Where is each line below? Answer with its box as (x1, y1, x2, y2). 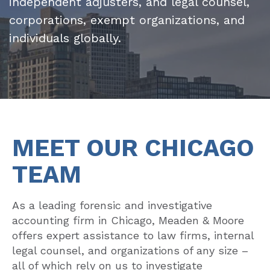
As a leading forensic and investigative (12, 199, 212, 212)
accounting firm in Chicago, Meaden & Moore (12, 214, 244, 227)
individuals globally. (9, 31, 121, 45)
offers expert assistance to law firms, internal (12, 229, 254, 242)
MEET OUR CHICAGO (12, 134, 254, 162)
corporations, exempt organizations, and (9, 13, 245, 27)
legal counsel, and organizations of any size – (12, 244, 248, 257)
